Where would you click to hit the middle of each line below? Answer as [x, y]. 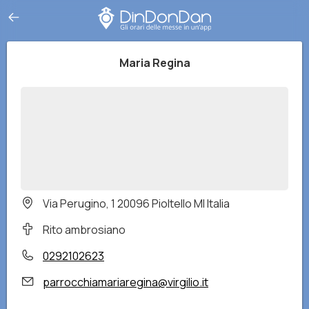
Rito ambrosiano [84, 230]
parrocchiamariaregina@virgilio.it [126, 282]
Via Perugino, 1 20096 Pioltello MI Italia [136, 203]
